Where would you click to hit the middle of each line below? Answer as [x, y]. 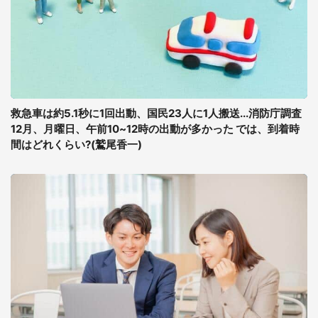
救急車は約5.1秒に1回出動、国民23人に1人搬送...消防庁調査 [156, 113]
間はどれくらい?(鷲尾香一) [76, 144]
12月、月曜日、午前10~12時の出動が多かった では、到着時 [155, 129]
